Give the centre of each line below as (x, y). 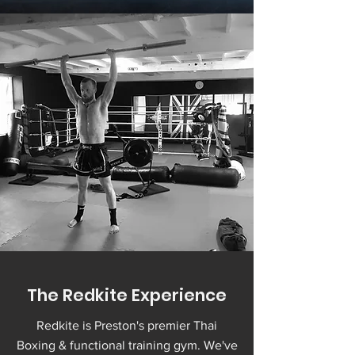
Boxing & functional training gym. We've (127, 345)
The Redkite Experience (127, 295)
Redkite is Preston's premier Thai (127, 325)
